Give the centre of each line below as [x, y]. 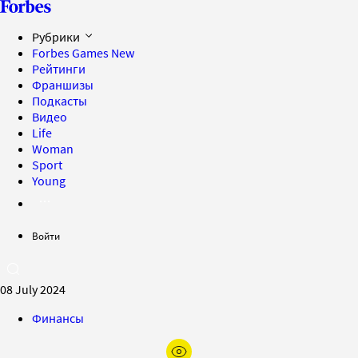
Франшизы [63, 85]
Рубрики [57, 37]
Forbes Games [72, 53]
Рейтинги [59, 69]
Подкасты [60, 101]
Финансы [58, 318]
